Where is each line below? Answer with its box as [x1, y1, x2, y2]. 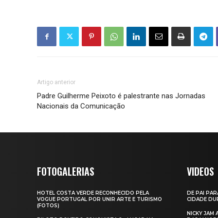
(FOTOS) [37, 202, 59, 209]
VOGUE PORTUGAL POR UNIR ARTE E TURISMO [37, 196, 162, 202]
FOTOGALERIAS [37, 163, 94, 179]
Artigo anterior [37, 78, 75, 86]
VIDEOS [187, 163, 214, 179]
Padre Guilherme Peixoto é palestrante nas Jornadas [37, 91, 205, 100]
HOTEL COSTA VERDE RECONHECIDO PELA [37, 189, 149, 196]
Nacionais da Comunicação [37, 101, 125, 110]
